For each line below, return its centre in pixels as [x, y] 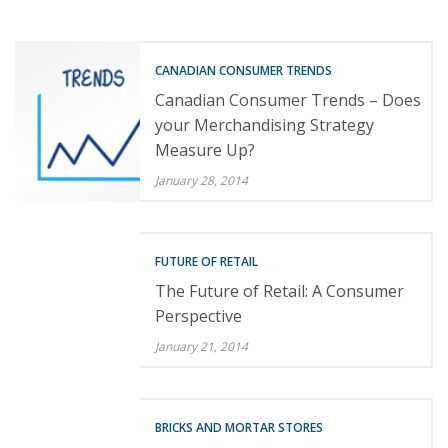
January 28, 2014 [202, 181]
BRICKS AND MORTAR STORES [239, 428]
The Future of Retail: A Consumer [280, 291]
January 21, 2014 [202, 347]
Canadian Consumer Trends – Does [288, 100]
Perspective [199, 316]
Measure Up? [205, 150]
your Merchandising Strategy [265, 125]
